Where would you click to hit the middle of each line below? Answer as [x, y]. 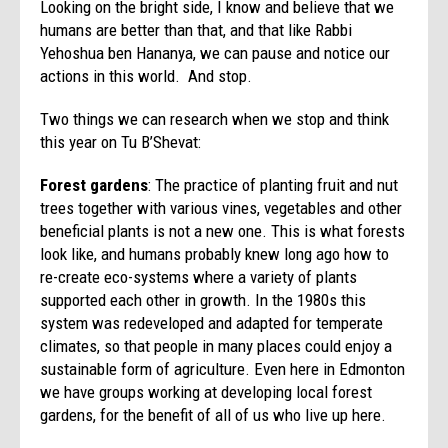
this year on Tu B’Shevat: [121, 141]
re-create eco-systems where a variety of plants [199, 276]
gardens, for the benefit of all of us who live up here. [213, 414]
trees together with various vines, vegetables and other [221, 207]
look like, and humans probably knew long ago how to [215, 253]
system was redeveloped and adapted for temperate [212, 322]
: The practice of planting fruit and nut [273, 184]
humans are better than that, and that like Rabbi [196, 29]
